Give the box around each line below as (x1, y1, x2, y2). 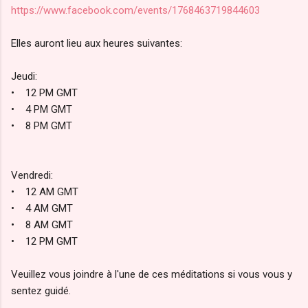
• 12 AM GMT (11, 185, 87, 198)
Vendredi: (11, 168, 53, 181)
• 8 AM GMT (11, 218, 73, 231)
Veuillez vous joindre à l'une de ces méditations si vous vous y (11, 267, 292, 280)
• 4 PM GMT (11, 102, 75, 115)
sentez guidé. (11, 284, 71, 297)
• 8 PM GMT (11, 119, 72, 132)
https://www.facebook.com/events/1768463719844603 (11, 3, 260, 16)
